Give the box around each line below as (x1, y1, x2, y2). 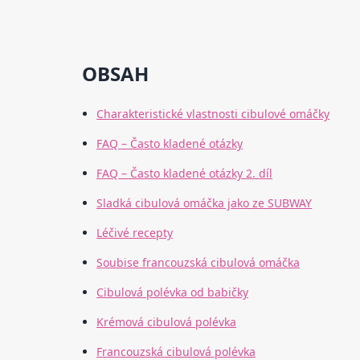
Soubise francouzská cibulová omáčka (96, 255, 301, 271)
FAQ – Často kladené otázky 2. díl (96, 166, 273, 182)
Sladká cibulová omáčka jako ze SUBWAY (96, 195, 313, 211)
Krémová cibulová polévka (96, 314, 237, 330)
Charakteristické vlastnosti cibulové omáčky (96, 106, 330, 122)
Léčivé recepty (96, 225, 174, 241)
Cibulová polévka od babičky (96, 284, 249, 301)
